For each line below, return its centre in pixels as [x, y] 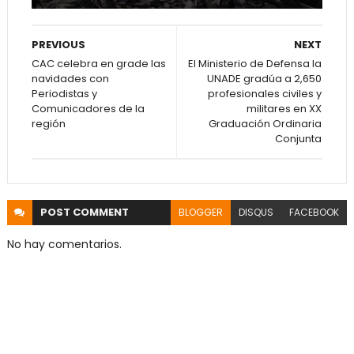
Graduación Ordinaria [265, 124]
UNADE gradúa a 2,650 [265, 79]
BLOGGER [201, 212]
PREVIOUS [58, 45]
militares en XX [284, 109]
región [48, 124]
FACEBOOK [314, 212]
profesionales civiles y [265, 94]
